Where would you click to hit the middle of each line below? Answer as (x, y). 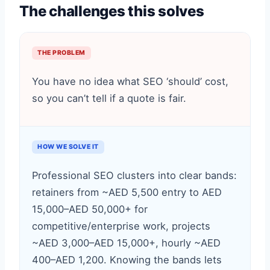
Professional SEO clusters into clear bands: (134, 175)
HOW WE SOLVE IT (68, 147)
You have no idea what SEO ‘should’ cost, (130, 81)
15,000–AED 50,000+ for (90, 209)
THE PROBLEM (61, 53)
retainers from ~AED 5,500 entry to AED (127, 192)
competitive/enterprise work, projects (121, 226)
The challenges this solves (112, 11)
